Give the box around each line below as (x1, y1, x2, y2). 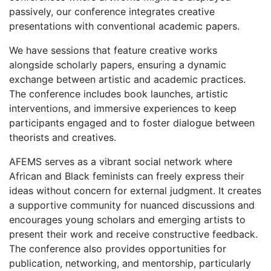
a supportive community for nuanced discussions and (9, 198, 255, 211)
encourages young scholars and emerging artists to (9, 213, 246, 226)
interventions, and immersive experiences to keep (9, 102, 237, 114)
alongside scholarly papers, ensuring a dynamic (9, 58, 226, 71)
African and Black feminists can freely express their (9, 169, 244, 182)
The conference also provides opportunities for (9, 242, 226, 255)
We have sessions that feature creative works (9, 44, 217, 56)
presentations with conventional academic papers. (9, 19, 240, 32)
